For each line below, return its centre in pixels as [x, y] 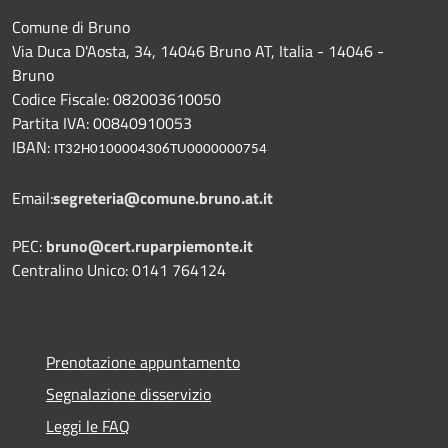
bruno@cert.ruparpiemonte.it [149, 245]
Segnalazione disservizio [128, 393]
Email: [32, 197]
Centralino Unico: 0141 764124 [119, 269]
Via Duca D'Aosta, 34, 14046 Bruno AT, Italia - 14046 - [198, 50]
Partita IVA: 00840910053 [102, 122]
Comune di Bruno [71, 26]
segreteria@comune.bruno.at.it [163, 197]
